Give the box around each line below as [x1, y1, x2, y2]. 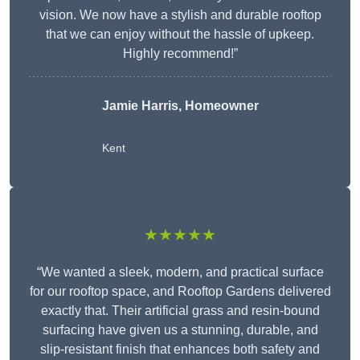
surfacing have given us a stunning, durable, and [42, 323, 318, 337]
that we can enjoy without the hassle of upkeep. [46, 27, 314, 42]
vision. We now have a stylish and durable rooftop [39, 8, 321, 22]
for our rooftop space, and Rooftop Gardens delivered [29, 284, 331, 299]
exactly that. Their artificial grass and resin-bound [40, 304, 320, 318]
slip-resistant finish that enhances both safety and [40, 342, 320, 357]
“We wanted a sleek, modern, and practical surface [36, 265, 324, 280]
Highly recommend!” [122, 47, 238, 61]
